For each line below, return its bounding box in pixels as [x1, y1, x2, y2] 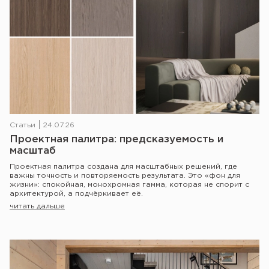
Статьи [10, 121, 35, 128]
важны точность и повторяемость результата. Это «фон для [10, 172, 240, 179]
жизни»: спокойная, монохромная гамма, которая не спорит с [10, 181, 249, 188]
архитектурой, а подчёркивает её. [10, 190, 143, 197]
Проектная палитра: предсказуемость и [10, 134, 223, 144]
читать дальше [10, 202, 65, 210]
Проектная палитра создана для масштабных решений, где [10, 163, 237, 170]
